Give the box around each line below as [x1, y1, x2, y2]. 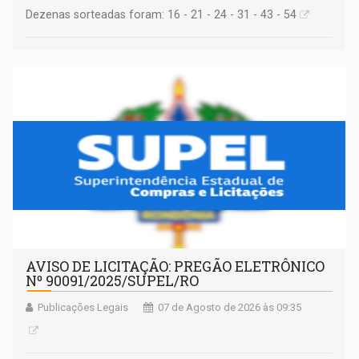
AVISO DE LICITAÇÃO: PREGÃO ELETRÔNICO [26, 256, 325, 276]
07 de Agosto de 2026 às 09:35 [158, 301, 302, 313]
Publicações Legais [38, 301, 129, 313]
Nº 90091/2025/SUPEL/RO [26, 271, 200, 290]
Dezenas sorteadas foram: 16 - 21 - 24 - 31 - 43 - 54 [26, 7, 297, 21]
